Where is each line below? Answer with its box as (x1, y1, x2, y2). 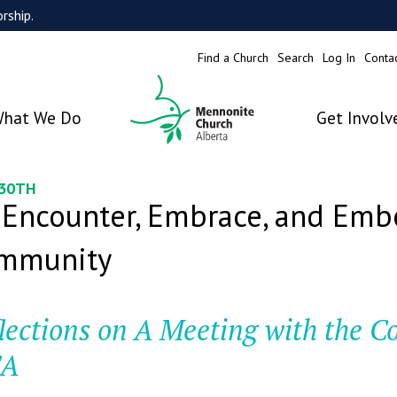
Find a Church (198, 50, 269, 66)
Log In (323, 50, 355, 66)
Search (277, 50, 314, 66)
